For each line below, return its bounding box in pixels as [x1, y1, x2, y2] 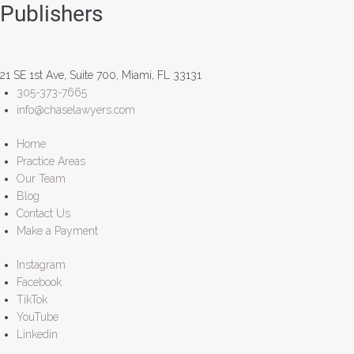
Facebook [17, 276, 62, 288]
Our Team [17, 172, 66, 185]
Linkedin [17, 328, 58, 341]
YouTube [17, 311, 58, 323]
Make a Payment [17, 224, 98, 237]
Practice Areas [17, 155, 85, 168]
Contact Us [17, 207, 70, 220]
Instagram [17, 258, 66, 271]
